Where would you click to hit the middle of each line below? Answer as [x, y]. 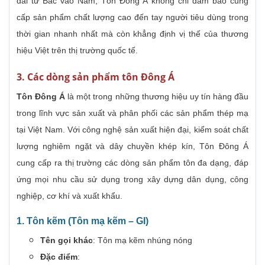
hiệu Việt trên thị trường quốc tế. [77, 51]
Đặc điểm [59, 257]
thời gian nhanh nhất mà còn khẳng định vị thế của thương [132, 34]
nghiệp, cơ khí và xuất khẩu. [70, 196]
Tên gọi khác [67, 240]
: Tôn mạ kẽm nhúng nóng [143, 240]
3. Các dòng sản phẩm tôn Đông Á [96, 77]
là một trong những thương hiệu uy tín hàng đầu [157, 97]
